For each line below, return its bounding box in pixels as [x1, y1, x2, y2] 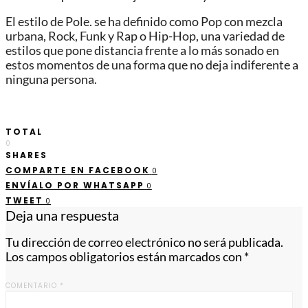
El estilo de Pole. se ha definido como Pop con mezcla [5, 14, 283, 30]
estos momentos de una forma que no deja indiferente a [5, 58, 298, 73]
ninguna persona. [5, 72, 97, 87]
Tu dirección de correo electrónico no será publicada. [5, 235, 283, 250]
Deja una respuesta [5, 206, 119, 223]
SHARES [5, 148, 47, 161]
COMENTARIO [5, 280, 60, 291]
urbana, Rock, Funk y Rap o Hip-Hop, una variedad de [5, 29, 285, 44]
